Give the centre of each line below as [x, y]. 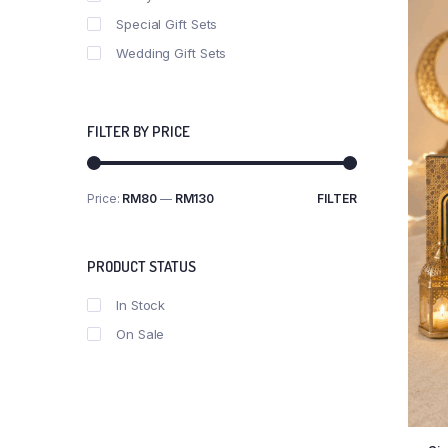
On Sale [140, 334]
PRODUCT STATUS [141, 266]
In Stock [141, 305]
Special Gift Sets [167, 24]
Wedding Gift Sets [171, 53]
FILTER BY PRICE [138, 131]
